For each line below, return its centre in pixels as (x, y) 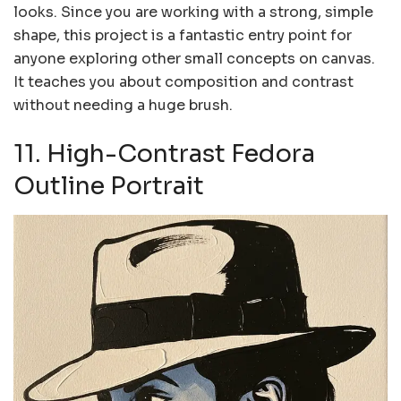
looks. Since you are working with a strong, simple (193, 13)
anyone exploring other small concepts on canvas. (194, 59)
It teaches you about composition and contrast (183, 82)
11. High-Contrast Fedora (164, 154)
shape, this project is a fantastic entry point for (183, 36)
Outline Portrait (109, 186)
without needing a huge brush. (123, 106)
